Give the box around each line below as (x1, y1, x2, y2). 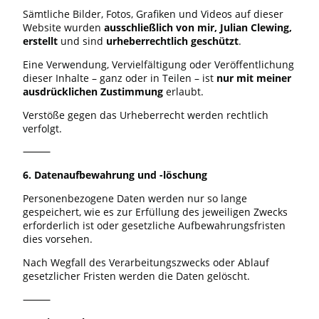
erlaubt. (163, 84, 204, 98)
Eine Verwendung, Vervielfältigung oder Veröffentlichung (23, 57, 294, 71)
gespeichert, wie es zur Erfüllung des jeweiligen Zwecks (23, 205, 288, 219)
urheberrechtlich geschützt (106, 34, 239, 48)
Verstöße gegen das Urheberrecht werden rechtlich (23, 108, 268, 122)
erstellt (23, 34, 58, 48)
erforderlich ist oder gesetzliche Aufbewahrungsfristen (23, 219, 286, 233)
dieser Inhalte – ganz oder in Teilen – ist (23, 70, 216, 85)
